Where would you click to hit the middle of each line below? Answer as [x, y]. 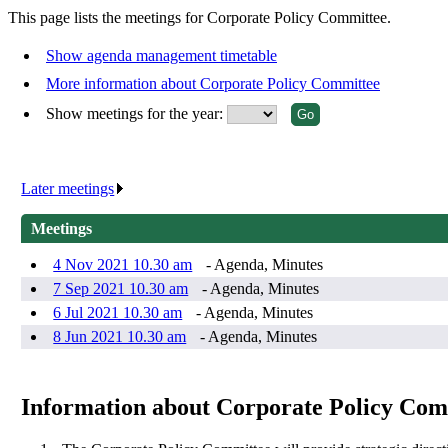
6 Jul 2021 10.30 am [118, 313]
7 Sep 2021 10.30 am [121, 289]
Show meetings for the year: [136, 114]
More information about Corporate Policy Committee [213, 84]
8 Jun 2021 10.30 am [120, 337]
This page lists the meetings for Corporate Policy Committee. [199, 18]
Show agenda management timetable [161, 56]
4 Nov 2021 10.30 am [123, 265]
